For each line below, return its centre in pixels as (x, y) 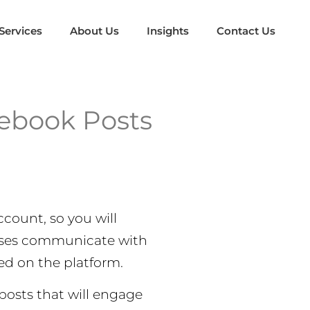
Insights (168, 31)
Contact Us (246, 31)
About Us (94, 31)
